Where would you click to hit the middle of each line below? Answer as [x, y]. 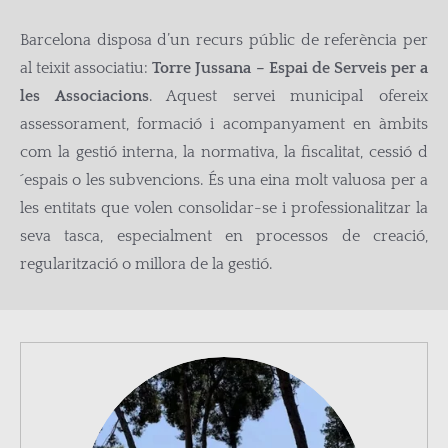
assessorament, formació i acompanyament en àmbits [224, 124]
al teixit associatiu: [86, 68]
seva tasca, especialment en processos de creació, [224, 236]
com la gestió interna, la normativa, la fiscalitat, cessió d [224, 152]
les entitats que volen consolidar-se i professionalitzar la [224, 208]
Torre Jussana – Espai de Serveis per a [290, 68]
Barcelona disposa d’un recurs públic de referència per [224, 40]
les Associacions [84, 96]
